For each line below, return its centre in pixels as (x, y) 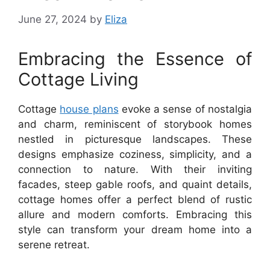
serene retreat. (54, 244)
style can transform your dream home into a (135, 229)
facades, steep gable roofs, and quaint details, (135, 184)
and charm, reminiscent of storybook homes (135, 124)
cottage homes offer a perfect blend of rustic (135, 199)
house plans (89, 109)
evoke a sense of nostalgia (185, 109)
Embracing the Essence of (135, 58)
